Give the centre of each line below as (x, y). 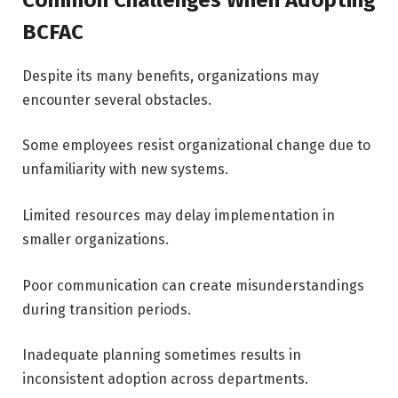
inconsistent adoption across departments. (165, 379)
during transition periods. (107, 309)
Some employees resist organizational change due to (196, 146)
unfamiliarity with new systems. (125, 170)
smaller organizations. (96, 239)
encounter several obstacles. (117, 99)
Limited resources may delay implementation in (179, 215)
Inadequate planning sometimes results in (162, 355)
